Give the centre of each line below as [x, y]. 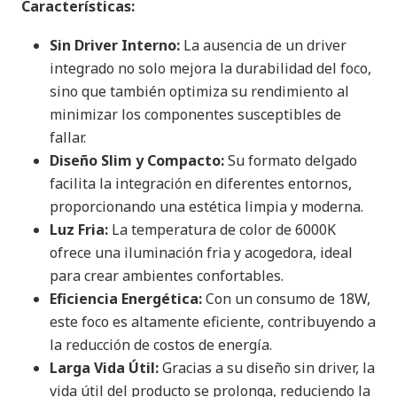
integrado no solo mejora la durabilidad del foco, [210, 68]
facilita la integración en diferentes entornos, [201, 183]
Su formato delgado [291, 160]
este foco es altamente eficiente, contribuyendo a [213, 322]
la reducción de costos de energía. [161, 345]
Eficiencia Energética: [126, 299]
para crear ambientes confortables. [167, 276]
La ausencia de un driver [263, 45]
